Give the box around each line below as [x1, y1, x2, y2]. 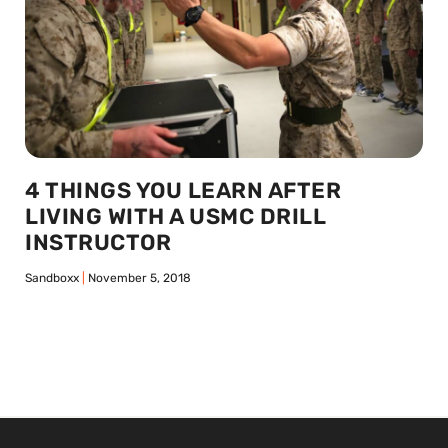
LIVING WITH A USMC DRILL [25, 203, 325, 230]
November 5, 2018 [85, 271, 191, 285]
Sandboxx [25, 271, 82, 285]
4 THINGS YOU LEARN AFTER [25, 177, 341, 204]
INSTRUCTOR [25, 229, 171, 256]
